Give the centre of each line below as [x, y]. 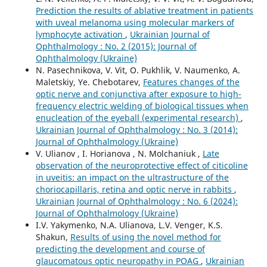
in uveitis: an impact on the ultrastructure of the [132, 177]
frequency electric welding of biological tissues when [142, 105]
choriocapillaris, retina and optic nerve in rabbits [135, 189]
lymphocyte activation [80, 34]
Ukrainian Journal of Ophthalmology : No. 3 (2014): [136, 129]
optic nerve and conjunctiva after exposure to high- [138, 94]
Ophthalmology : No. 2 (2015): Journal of [116, 46]
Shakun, [53, 237]
